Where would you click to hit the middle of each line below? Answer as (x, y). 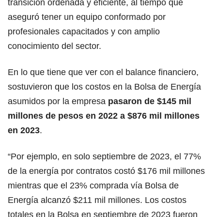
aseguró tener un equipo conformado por (87, 17)
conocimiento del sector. (54, 46)
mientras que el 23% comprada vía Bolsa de (93, 185)
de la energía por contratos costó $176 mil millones (106, 171)
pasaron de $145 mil (150, 101)
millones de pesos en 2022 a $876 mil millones (104, 116)
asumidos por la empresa (58, 101)
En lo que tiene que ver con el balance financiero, (103, 72)
